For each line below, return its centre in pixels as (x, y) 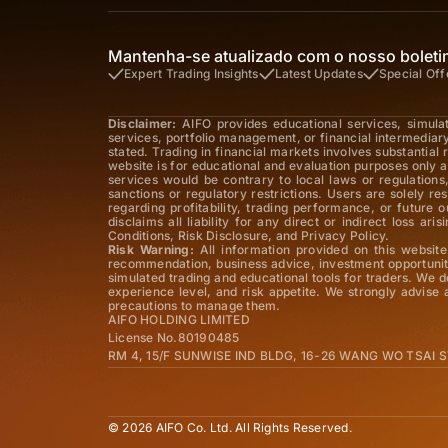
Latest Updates (318, 73)
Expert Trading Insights (191, 73)
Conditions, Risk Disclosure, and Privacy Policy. (249, 235)
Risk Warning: (151, 249)
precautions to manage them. (194, 305)
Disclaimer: (142, 123)
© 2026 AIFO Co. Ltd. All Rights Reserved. (230, 427)
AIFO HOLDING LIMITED (179, 319)
